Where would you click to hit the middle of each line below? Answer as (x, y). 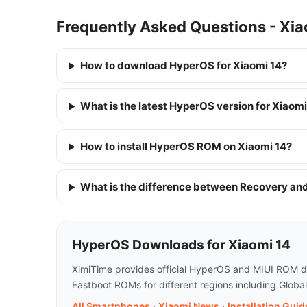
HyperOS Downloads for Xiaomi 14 (181, 245)
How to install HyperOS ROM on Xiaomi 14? (186, 147)
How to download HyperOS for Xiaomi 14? (183, 66)
